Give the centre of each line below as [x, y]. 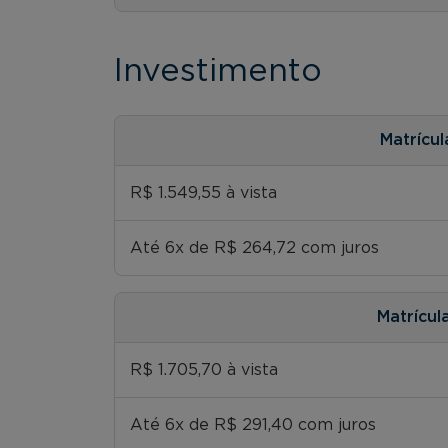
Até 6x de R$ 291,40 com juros [253, 424]
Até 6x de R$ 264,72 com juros [254, 247]
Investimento [218, 70]
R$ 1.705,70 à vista [204, 369]
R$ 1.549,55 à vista [203, 192]
